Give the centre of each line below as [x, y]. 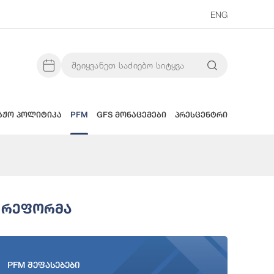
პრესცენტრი [201, 114]
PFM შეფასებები [44, 265]
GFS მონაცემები [131, 114]
